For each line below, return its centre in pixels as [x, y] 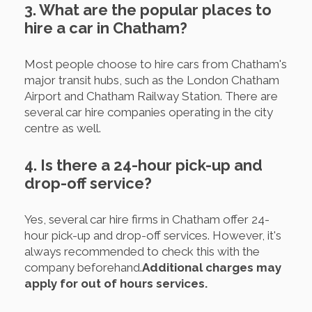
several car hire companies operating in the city [149, 112]
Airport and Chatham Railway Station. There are [151, 96]
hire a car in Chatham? [106, 28]
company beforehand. [83, 267]
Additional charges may [212, 267]
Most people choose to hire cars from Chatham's [156, 64]
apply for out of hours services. [116, 283]
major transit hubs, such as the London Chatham [152, 80]
